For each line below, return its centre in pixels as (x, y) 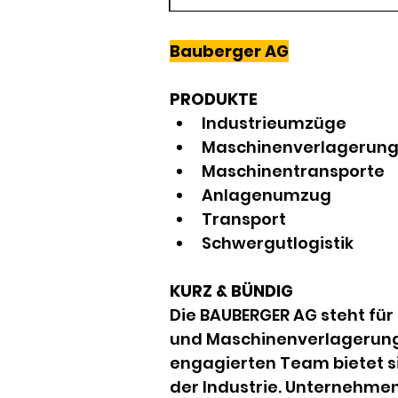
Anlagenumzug (267, 195)
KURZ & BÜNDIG (231, 291)
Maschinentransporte (293, 171)
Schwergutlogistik (278, 243)
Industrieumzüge (274, 123)
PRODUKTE (214, 99)
